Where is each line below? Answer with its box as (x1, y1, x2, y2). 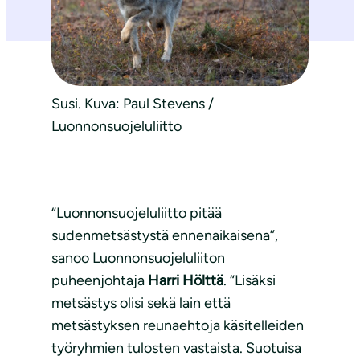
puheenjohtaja (51, 271, 148, 289)
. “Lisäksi (223, 271, 276, 289)
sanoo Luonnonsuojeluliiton (51, 248, 225, 267)
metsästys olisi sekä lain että (51, 293, 231, 312)
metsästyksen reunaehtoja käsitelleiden (51, 316, 304, 334)
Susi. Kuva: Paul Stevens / (51, 94, 214, 112)
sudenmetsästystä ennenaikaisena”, (51, 226, 278, 244)
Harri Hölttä (148, 271, 223, 289)
